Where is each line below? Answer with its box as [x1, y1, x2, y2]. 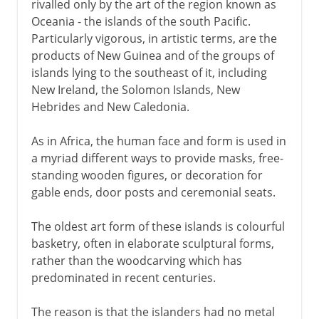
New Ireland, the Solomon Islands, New [31, 81, 240, 98]
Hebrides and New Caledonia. [31, 98, 189, 115]
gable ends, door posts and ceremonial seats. [31, 184, 276, 200]
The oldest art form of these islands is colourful [31, 218, 285, 234]
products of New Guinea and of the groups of [31, 47, 274, 63]
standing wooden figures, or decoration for [31, 167, 263, 183]
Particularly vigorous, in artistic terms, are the [31, 30, 277, 46]
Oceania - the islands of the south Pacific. [31, 13, 251, 29]
